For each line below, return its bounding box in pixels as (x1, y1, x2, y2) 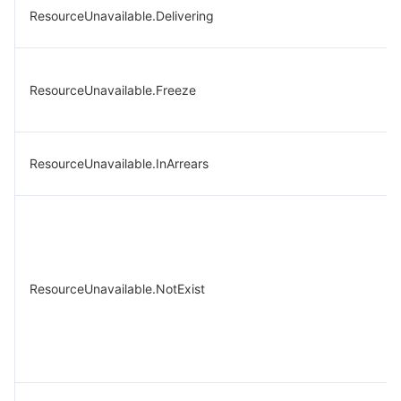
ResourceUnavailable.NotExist (30, 281, 205, 296)
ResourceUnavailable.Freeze (30, 82, 196, 98)
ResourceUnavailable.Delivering (30, 8, 214, 23)
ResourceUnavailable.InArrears (30, 156, 209, 171)
